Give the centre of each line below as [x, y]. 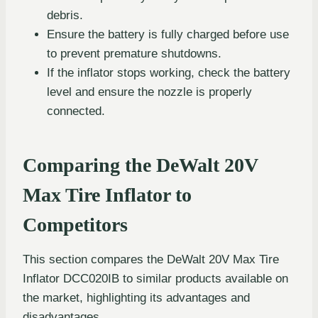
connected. [76, 111]
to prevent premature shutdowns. [134, 53]
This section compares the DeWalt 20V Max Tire [151, 259]
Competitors [75, 224]
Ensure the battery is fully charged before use [168, 34]
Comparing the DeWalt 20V [140, 165]
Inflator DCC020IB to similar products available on [155, 278]
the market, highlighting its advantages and [136, 297]
